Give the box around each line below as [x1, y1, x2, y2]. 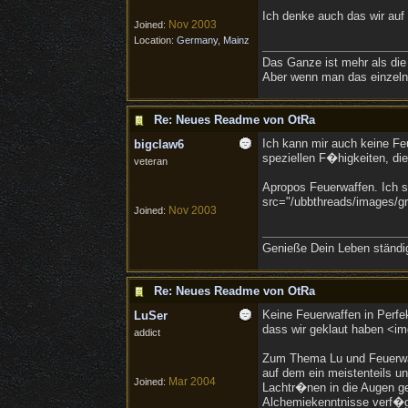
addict [133, 327, 160, 338]
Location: [133, 35, 177, 46]
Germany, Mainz [176, 35, 250, 46]
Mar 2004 [168, 375, 216, 388]
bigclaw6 [133, 138, 184, 151]
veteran [133, 156, 168, 167]
